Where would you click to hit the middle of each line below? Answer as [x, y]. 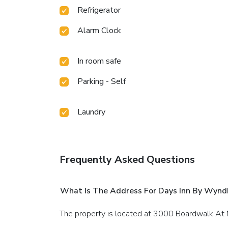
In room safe [99, 61]
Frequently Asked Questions [127, 159]
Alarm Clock [99, 30]
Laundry [91, 112]
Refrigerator [99, 10]
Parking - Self [102, 81]
